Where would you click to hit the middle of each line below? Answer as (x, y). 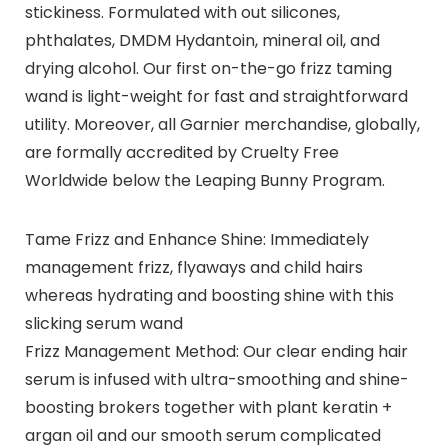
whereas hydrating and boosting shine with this (209, 296)
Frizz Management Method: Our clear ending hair (216, 352)
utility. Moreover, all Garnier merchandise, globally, (222, 125)
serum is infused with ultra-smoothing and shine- (216, 380)
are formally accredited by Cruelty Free (181, 153)
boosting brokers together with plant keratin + (208, 408)
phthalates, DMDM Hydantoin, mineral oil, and (202, 41)
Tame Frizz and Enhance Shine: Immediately (196, 240)
